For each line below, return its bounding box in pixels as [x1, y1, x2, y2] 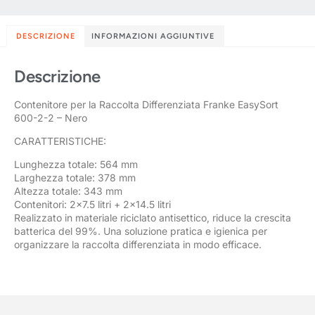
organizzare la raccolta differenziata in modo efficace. [14, 238, 262, 251]
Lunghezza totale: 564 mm [14, 158, 138, 171]
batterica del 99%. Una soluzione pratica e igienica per [14, 225, 267, 238]
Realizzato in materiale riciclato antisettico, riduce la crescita [14, 212, 291, 224]
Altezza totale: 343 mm [14, 185, 122, 198]
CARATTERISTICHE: [14, 134, 106, 147]
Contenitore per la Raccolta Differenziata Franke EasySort [14, 98, 278, 110]
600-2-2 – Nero [14, 111, 87, 124]
